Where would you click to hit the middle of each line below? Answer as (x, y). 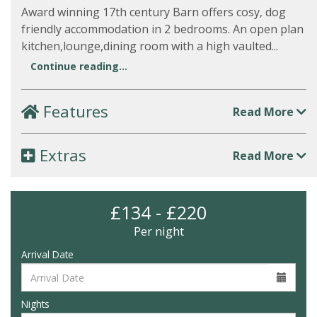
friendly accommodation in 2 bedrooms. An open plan (162, 29)
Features (74, 111)
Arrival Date (47, 254)
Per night (158, 231)
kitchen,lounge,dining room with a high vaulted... (150, 46)
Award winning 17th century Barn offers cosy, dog (154, 12)
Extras (61, 155)
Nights (35, 304)
